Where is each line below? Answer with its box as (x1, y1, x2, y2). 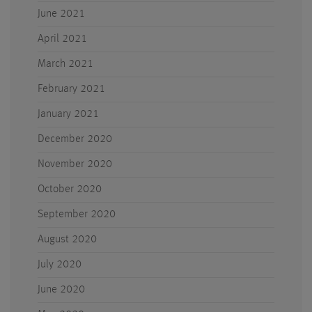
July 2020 (38, 259, 81, 270)
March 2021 (38, 58, 93, 70)
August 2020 (38, 234, 97, 245)
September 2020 (38, 209, 116, 220)
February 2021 (38, 84, 105, 95)
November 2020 (38, 159, 112, 170)
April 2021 (38, 33, 87, 45)
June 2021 (38, 8, 85, 19)
